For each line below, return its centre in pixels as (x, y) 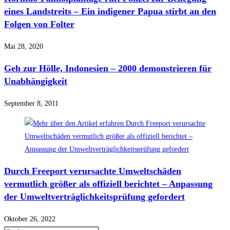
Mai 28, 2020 (24, 47)
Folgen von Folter (39, 24)
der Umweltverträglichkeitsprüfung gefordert (94, 197)
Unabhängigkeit (36, 81)
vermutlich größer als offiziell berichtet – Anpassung (108, 184)
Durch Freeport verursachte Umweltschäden (93, 171)
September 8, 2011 (31, 104)
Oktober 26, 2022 (30, 219)
